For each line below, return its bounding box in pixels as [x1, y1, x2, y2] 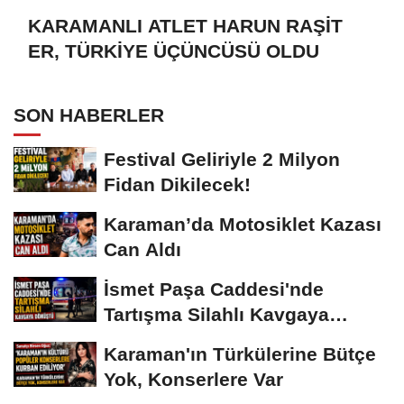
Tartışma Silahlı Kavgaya [104, 303, 329, 325]
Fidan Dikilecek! [104, 173, 251, 195]
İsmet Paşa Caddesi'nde [104, 278, 324, 299]
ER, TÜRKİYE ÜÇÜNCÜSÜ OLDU [28, 41, 319, 62]
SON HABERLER [14, 104, 164, 125]
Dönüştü [104, 328, 181, 350]
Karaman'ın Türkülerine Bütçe [104, 343, 376, 364]
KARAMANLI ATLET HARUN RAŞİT [28, 15, 343, 37]
